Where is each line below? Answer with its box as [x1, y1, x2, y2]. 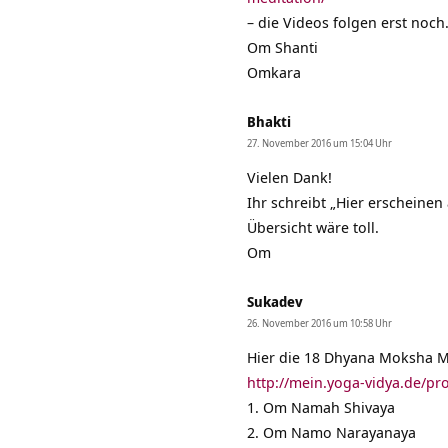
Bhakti [247, 112, 291, 132]
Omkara [247, 62, 301, 83]
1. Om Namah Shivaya [247, 397, 395, 418]
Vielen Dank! [247, 167, 332, 188]
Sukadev [247, 292, 303, 312]
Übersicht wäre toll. [247, 217, 379, 238]
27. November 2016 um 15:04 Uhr [247, 136, 392, 151]
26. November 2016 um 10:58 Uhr [247, 316, 392, 331]
